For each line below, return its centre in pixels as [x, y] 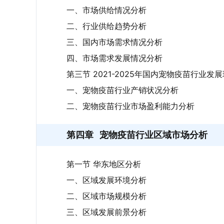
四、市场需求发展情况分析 [114, 58]
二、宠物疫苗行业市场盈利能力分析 [130, 106]
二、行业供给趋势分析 [106, 26]
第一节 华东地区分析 [104, 164]
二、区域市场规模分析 [106, 196]
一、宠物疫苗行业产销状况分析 [122, 90]
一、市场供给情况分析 [106, 10]
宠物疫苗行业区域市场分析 [153, 135]
